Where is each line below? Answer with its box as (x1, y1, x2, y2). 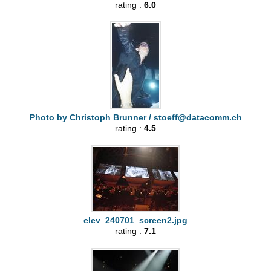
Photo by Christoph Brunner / (29, 113, 154, 123)
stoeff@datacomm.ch (153, 113, 242, 123)
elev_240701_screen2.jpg (83, 215, 188, 226)
